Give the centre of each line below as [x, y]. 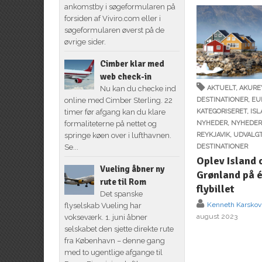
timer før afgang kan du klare [115, 112]
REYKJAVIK [213, 135]
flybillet [216, 189]
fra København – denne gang [114, 240]
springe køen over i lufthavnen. [118, 135]
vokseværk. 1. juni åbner [106, 217]
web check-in [125, 76]
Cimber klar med [132, 63]
